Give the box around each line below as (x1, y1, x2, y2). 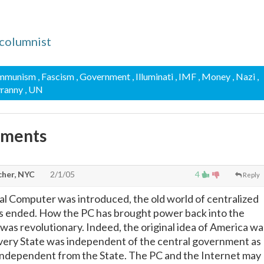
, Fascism (37, 71, 74, 82)
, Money (197, 71, 230, 82)
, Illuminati (131, 71, 173, 82)
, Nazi (232, 71, 255, 82)
